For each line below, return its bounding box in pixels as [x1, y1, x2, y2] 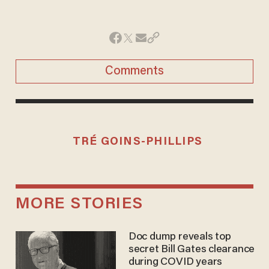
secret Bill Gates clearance [128, 244, 255, 255]
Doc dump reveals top [128, 231, 231, 243]
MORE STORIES [15, 196, 144, 213]
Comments [105, 65, 164, 78]
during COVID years [128, 256, 223, 268]
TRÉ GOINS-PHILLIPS [72, 136, 203, 148]
